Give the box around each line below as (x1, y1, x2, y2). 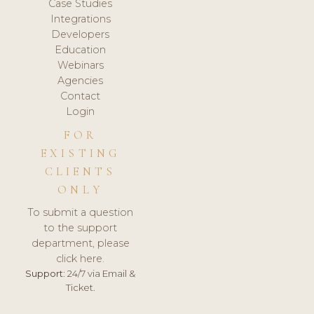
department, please (31, 236, 130, 250)
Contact (60, 90, 101, 103)
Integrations (50, 13, 111, 26)
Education (55, 43, 107, 57)
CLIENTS (44, 165, 116, 179)
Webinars (57, 59, 104, 72)
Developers (51, 28, 110, 41)
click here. (56, 252, 105, 265)
